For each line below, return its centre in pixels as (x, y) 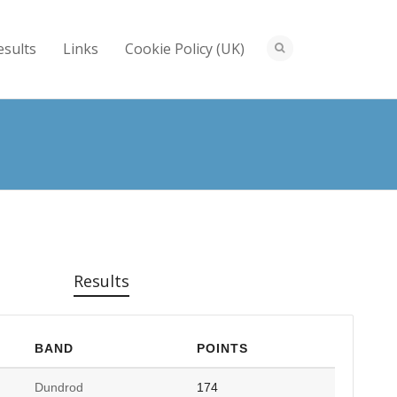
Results (101, 280)
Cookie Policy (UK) (185, 49)
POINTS (223, 348)
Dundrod (59, 387)
